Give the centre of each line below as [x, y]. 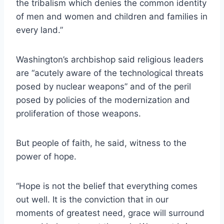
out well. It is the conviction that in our [92, 200]
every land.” [39, 30]
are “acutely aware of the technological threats [110, 73]
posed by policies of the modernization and [103, 100]
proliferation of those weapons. [78, 114]
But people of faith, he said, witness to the [101, 143]
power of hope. [46, 157]
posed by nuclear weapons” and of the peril [103, 87]
